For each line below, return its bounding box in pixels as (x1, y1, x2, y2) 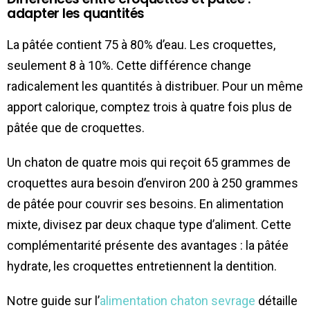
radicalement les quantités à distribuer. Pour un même (7, 79, 303, 94)
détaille (255, 293, 298, 309)
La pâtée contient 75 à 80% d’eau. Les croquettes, (7, 37, 275, 53)
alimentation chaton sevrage (100, 293, 255, 309)
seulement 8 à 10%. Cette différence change (7, 58, 251, 73)
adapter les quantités (7, 4, 145, 24)
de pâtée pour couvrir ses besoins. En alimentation (7, 197, 284, 212)
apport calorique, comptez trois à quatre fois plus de (7, 100, 292, 115)
